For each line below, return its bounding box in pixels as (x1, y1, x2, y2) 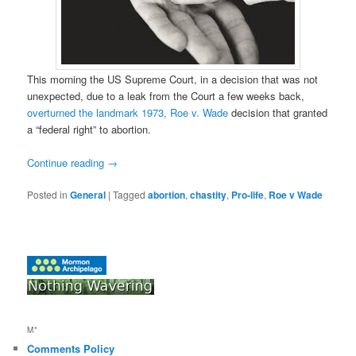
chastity (190, 187, 227, 202)
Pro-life (231, 187, 265, 202)
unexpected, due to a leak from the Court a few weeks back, (27, 87, 305, 103)
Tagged (113, 187, 146, 201)
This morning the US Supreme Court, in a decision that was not (27, 71, 319, 87)
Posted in (27, 187, 68, 201)
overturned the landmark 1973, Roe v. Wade (27, 104, 229, 120)
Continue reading (27, 154, 108, 170)
